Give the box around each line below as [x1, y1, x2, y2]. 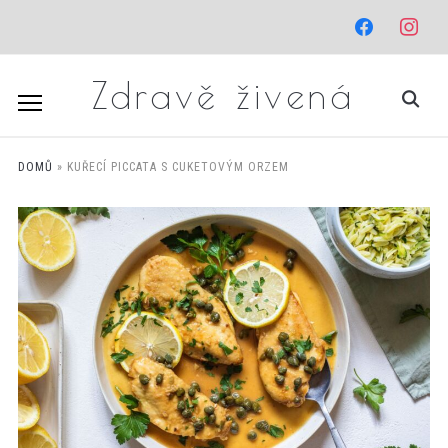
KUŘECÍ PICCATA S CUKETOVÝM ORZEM [66, 160, 289, 174]
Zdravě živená [92, 74, 356, 116]
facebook [346, 10, 409, 27]
